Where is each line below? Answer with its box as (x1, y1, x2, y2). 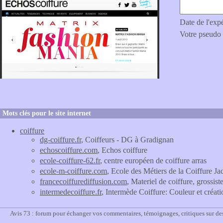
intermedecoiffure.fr (40, 188, 102, 196)
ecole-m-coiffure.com (40, 167, 107, 175)
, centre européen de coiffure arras (100, 156, 207, 165)
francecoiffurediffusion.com (40, 177, 127, 186)
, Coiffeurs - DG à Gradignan (81, 135, 174, 144)
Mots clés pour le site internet (2, 110, 91, 117)
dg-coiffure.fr (40, 135, 81, 144)
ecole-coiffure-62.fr (40, 156, 100, 165)
